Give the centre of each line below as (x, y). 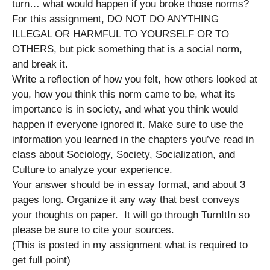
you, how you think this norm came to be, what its (124, 94)
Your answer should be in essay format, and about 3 (129, 184)
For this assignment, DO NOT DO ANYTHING (115, 19)
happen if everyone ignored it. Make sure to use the (128, 124)
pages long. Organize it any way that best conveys (126, 199)
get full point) (41, 260)
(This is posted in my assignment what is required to (130, 245)
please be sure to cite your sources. (95, 230)
